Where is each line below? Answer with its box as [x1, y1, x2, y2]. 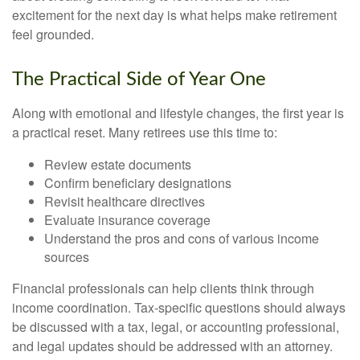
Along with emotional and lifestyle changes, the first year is [12, 103, 344, 122]
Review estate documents [44, 154, 191, 174]
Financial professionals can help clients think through [12, 278, 314, 297]
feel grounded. [12, 24, 94, 43]
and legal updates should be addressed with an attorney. [12, 336, 333, 355]
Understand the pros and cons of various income [44, 228, 319, 247]
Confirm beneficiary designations [44, 173, 231, 192]
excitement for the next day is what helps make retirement [12, 5, 337, 24]
